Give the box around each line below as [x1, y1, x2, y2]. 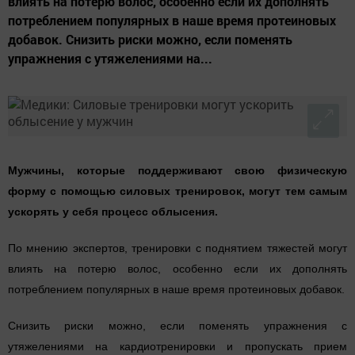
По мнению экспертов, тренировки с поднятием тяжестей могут [8, 242, 347, 255]
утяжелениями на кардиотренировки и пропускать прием [8, 340, 347, 353]
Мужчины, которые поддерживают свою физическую [8, 164, 347, 177]
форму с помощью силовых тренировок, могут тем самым [8, 185, 347, 198]
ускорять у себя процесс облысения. [8, 205, 218, 219]
